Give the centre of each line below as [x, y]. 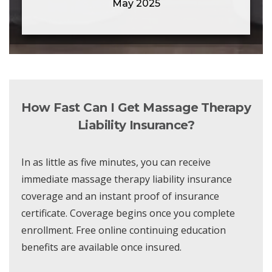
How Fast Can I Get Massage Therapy [136, 108]
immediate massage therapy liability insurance [127, 179]
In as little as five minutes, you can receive [116, 162]
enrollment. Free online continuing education [124, 230]
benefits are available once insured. [101, 247]
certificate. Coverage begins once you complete [128, 213]
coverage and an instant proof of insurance [120, 196]
